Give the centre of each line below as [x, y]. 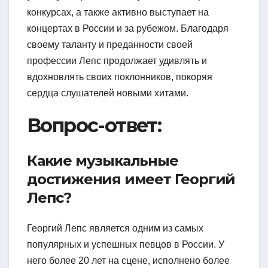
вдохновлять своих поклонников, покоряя [120, 77]
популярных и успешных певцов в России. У [126, 244]
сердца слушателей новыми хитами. [108, 93]
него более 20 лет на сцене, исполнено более [128, 260]
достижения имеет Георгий [131, 179]
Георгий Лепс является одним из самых [115, 228]
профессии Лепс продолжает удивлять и [117, 61]
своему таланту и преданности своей [110, 45]
